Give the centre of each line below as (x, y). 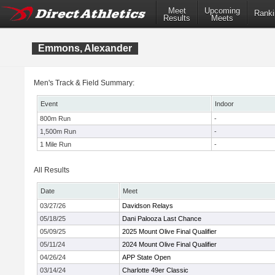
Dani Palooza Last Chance (162, 219)
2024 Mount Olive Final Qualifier (169, 244)
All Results (52, 170)
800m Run (55, 118)
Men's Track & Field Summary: (84, 83)
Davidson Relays (148, 206)
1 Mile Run (56, 144)
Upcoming (222, 11)
